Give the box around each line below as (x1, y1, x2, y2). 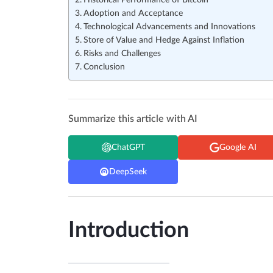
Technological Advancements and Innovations (83, 23, 255, 32)
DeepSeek (109, 167, 147, 176)
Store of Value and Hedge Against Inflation (83, 36, 244, 45)
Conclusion (83, 63, 125, 72)
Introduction (68, 219, 189, 242)
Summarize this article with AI (68, 114, 197, 124)
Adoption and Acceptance (83, 9, 183, 18)
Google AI (219, 143, 257, 152)
